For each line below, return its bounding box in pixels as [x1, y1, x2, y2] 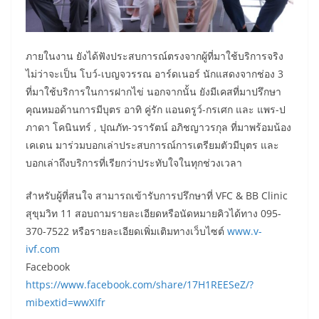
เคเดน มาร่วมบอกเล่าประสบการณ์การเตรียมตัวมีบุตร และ [26, 138, 279, 152]
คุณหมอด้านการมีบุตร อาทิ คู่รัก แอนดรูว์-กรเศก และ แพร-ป [26, 103, 286, 117]
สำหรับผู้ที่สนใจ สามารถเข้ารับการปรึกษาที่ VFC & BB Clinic [26, 189, 288, 203]
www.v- [227, 224, 262, 239]
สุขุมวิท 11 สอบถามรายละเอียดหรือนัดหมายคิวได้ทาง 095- [26, 206, 281, 221]
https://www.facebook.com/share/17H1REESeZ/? [26, 278, 253, 292]
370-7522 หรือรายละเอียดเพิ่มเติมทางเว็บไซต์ [26, 224, 227, 239]
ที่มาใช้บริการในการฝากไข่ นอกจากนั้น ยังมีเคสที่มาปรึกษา [26, 85, 281, 99]
